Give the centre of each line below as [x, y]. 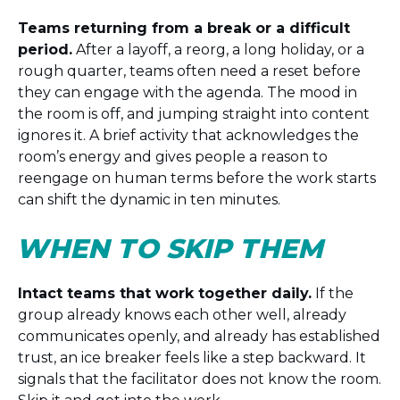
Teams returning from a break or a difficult [184, 28]
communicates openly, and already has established [199, 336]
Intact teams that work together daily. [165, 293]
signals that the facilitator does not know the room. [200, 379]
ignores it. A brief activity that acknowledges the [188, 135]
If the [333, 293]
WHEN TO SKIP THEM [171, 249]
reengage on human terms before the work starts [197, 178]
